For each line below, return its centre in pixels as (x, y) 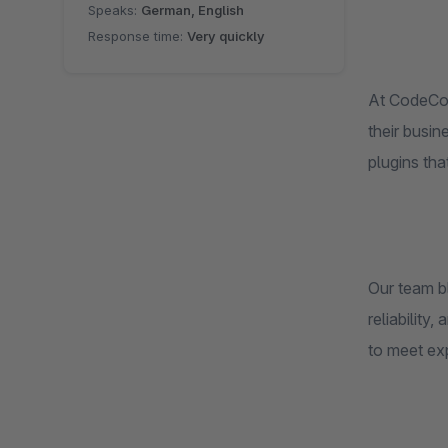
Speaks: (114, 10)
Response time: (137, 36)
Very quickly (226, 36)
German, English (192, 10)
